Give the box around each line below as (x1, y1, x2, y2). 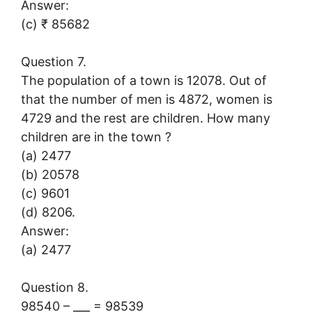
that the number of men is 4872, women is (21, 91, 272, 107)
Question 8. (21, 279, 88, 295)
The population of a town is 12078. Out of (21, 72, 267, 88)
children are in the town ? (21, 129, 171, 144)
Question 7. (21, 54, 86, 69)
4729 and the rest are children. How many (21, 110, 270, 125)
